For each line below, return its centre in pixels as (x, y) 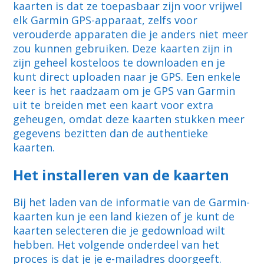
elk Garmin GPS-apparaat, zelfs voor (105, 20)
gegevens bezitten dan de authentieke (111, 133)
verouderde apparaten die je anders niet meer (131, 34)
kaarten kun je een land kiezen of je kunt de (124, 217)
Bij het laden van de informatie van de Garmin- (132, 202)
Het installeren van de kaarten (121, 175)
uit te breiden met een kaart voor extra (113, 105)
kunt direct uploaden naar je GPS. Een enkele (127, 77)
